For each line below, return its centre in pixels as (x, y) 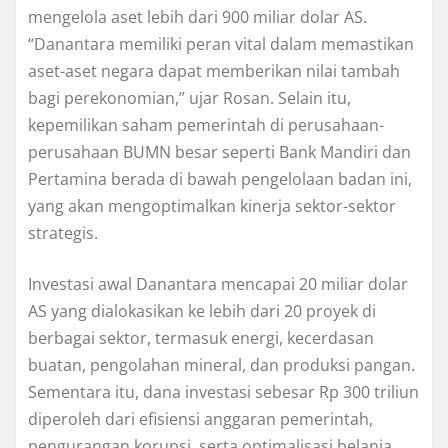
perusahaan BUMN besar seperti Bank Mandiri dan (219, 152)
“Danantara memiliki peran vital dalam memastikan (221, 44)
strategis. (63, 233)
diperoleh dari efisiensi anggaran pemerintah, (200, 419)
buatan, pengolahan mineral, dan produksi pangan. (221, 365)
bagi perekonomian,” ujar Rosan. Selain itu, (189, 98)
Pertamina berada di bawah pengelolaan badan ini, (220, 179)
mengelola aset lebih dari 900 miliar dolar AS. (197, 17)
